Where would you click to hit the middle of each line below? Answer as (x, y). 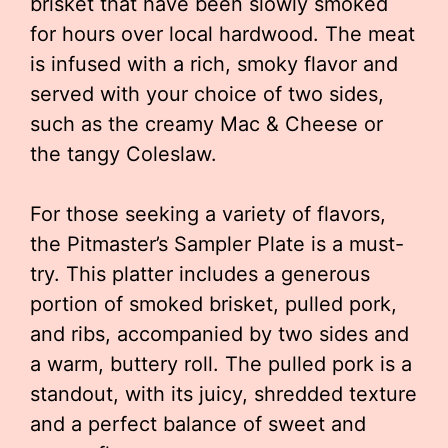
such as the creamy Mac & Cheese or (206, 124)
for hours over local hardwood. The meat (222, 34)
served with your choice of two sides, (207, 94)
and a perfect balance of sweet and (198, 424)
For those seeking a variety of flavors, (208, 214)
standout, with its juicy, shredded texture (223, 394)
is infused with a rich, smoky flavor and (214, 64)
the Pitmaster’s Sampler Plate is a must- (217, 244)
